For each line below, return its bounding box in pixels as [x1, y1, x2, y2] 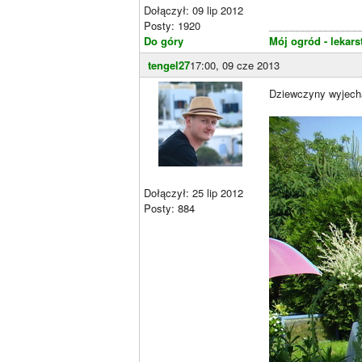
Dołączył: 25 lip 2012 [144, 185, 243, 200]
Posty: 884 [144, 200, 195, 216]
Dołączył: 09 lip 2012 [144, 2, 243, 18]
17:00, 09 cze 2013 [190, 57, 280, 73]
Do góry [144, 33, 183, 48]
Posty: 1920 [144, 18, 200, 33]
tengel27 [148, 57, 190, 73]
